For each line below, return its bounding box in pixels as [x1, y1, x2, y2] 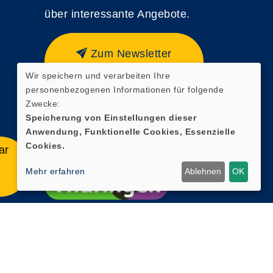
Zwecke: [26, 98, 60, 108]
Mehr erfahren [26, 166, 85, 177]
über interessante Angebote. [44, 8, 190, 20]
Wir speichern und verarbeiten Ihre [26, 70, 170, 80]
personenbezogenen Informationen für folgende [26, 84, 224, 94]
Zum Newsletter [90, 48, 172, 60]
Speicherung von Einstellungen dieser [26, 112, 196, 122]
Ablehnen [185, 166, 222, 177]
